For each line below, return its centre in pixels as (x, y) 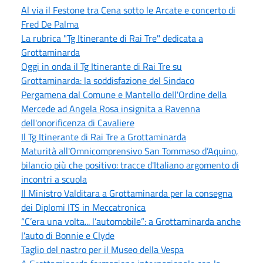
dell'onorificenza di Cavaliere (78, 122)
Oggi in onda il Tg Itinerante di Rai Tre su (102, 66)
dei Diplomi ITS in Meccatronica (83, 207)
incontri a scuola (54, 179)
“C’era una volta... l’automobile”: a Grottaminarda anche (131, 221)
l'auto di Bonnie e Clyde (68, 235)
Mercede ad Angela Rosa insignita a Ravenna (111, 108)
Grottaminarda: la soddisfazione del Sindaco (108, 80)
